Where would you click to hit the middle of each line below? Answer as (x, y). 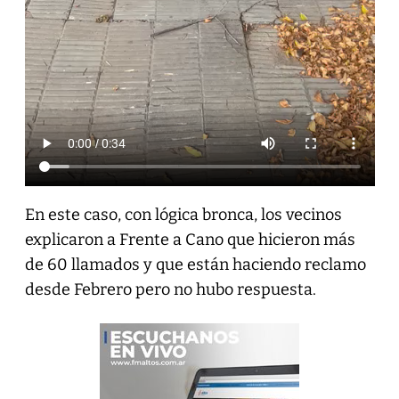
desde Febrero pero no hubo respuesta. (170, 290)
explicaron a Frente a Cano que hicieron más (190, 240)
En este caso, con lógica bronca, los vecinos (183, 215)
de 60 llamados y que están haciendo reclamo (195, 265)
